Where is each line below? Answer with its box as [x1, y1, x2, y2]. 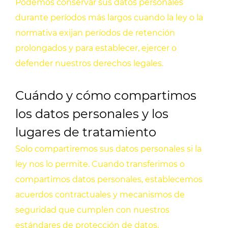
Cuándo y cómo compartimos [15, 88, 196, 103]
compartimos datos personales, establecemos [15, 175, 203, 185]
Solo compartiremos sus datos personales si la [15, 144, 202, 154]
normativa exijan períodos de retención [15, 28, 175, 38]
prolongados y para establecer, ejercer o [15, 43, 177, 53]
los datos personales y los [15, 106, 168, 122]
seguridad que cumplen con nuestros [15, 205, 169, 215]
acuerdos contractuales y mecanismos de [15, 190, 185, 200]
